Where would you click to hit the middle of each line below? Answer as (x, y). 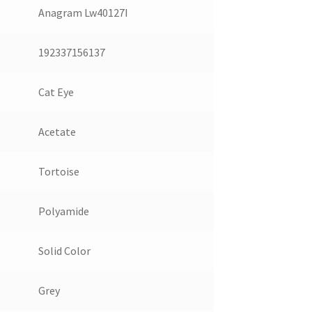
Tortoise (58, 172)
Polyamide (63, 211)
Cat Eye (56, 92)
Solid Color (64, 251)
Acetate (57, 132)
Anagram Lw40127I (83, 13)
